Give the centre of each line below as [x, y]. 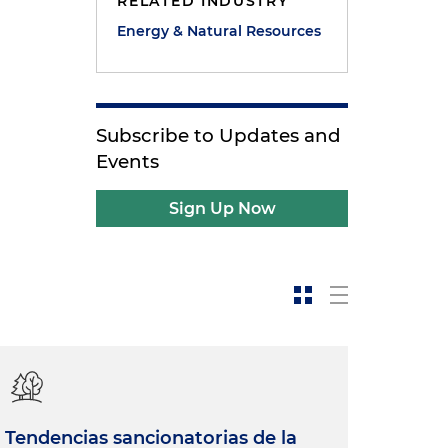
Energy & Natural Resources [219, 31]
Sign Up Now [222, 208]
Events [128, 161]
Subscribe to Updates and [219, 135]
